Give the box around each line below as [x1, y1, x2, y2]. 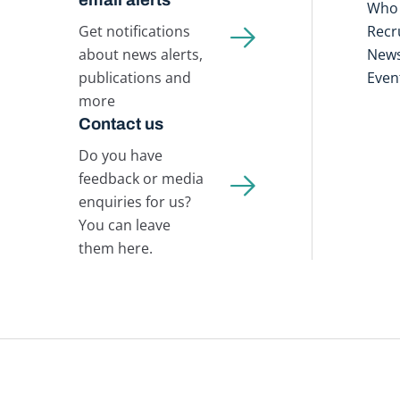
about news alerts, [78, 44, 203, 64]
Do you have [78, 146, 162, 166]
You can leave [78, 215, 171, 236]
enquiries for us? [78, 192, 191, 212]
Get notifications [78, 21, 190, 41]
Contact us [78, 114, 163, 133]
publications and [78, 67, 191, 87]
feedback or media [78, 169, 204, 189]
